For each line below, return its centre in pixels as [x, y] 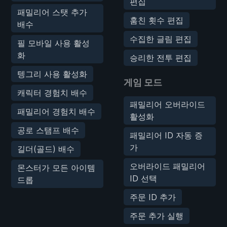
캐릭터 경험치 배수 [52, 92]
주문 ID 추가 [153, 197]
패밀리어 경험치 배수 [56, 111]
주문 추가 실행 [157, 216]
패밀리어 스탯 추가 [52, 12]
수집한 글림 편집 [161, 39]
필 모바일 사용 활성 [53, 43]
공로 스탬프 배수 [48, 130]
